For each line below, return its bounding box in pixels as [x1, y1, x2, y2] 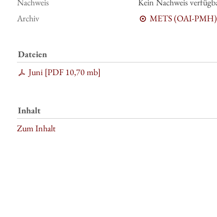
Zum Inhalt [17, 123, 56, 134]
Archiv [17, 13, 39, 24]
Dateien [18, 48, 47, 60]
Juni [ [28, 66, 47, 77]
